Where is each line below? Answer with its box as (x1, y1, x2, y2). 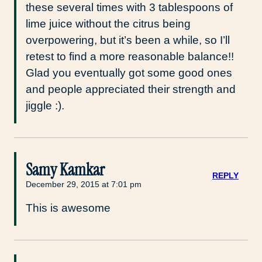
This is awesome (26, 201, 111, 214)
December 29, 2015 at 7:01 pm (26, 179, 142, 189)
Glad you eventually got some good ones (26, 66, 232, 79)
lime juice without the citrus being (26, 17, 191, 30)
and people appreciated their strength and (26, 82, 236, 95)
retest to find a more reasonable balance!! (26, 50, 234, 63)
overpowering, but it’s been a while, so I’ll (26, 33, 230, 46)
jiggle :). (26, 99, 64, 112)
